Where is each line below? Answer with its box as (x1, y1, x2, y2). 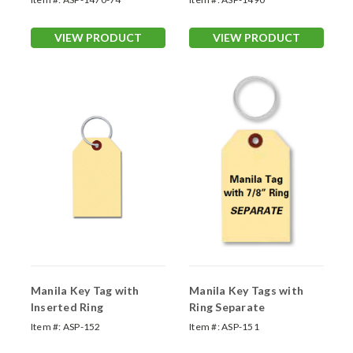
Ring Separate (189, 300, 266, 314)
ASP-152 (62, 321, 101, 333)
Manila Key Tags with (189, 284, 303, 298)
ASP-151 (221, 321, 259, 333)
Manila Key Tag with (30, 284, 139, 298)
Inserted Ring (30, 300, 104, 314)
